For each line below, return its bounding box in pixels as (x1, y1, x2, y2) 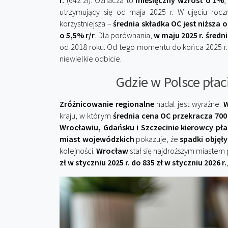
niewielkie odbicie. (60, 53, 122, 64)
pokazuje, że (134, 134, 180, 144)
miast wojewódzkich (60, 134, 134, 144)
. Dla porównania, (95, 30, 154, 40)
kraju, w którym (60, 110, 113, 121)
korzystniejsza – (60, 18, 113, 28)
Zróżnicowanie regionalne (60, 99, 154, 109)
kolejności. (60, 146, 97, 156)
